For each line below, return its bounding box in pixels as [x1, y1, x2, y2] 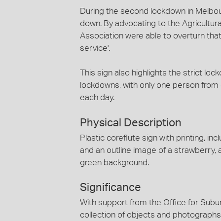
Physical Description [80, 117, 182, 128]
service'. [80, 44, 110, 52]
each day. [80, 93, 114, 102]
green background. [80, 158, 149, 167]
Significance [80, 182, 141, 193]
